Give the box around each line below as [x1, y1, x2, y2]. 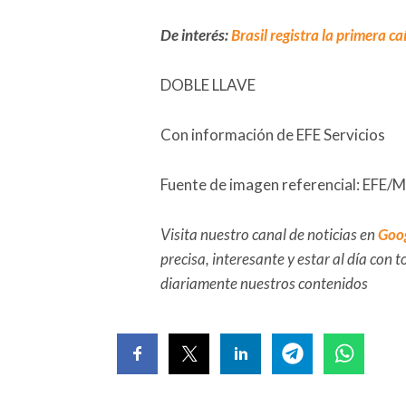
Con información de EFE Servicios [160, 124, 385, 144]
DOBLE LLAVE [160, 74, 256, 94]
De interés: [160, 24, 231, 44]
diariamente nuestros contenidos [160, 273, 368, 293]
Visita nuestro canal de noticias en [160, 224, 378, 244]
